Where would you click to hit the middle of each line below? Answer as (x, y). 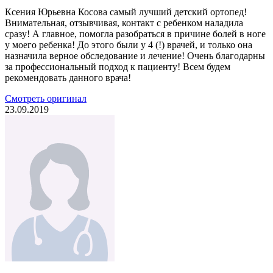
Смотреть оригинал (46, 98)
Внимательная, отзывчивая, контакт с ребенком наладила (124, 23)
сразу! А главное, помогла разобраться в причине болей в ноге (135, 34)
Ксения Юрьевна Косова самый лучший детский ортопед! (126, 12)
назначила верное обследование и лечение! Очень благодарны (135, 55)
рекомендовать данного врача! (68, 77)
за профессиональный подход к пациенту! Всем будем (118, 66)
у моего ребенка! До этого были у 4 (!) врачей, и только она (129, 44)
